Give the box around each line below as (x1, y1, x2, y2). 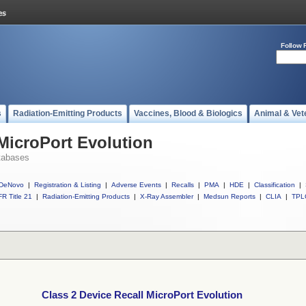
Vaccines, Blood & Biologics (134, 109, 242, 118)
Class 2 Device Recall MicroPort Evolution (42, 290, 242, 301)
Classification (254, 181, 295, 189)
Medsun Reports (204, 193, 255, 200)
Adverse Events (111, 181, 161, 189)
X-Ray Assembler (140, 193, 193, 200)
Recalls (171, 181, 194, 189)
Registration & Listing (34, 181, 101, 189)
